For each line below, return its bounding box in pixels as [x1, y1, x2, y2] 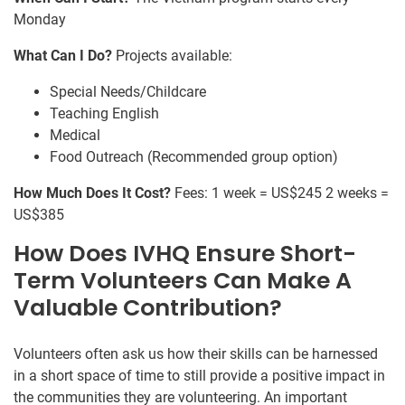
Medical [50, 126, 100, 144]
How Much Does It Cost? [14, 184, 171, 202]
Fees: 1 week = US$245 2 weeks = [171, 184, 389, 202]
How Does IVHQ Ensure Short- [14, 237, 356, 269]
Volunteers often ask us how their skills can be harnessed [14, 344, 378, 363]
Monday [14, 10, 66, 28]
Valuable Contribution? [14, 291, 282, 324]
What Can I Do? [14, 46, 112, 64]
